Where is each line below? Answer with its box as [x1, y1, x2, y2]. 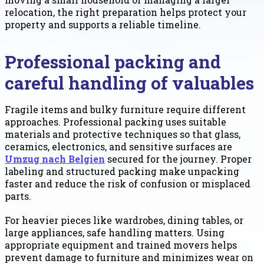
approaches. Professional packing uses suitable [5, 115, 226, 128]
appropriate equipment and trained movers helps [5, 239, 237, 252]
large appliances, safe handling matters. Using [5, 226, 225, 239]
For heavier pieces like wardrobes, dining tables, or [5, 214, 243, 227]
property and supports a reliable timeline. [5, 18, 201, 31]
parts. [5, 190, 31, 203]
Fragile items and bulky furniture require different [5, 103, 246, 116]
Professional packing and [5, 50, 221, 74]
